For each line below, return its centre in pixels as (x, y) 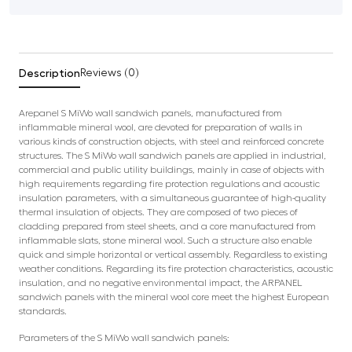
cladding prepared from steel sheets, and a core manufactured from (167, 226)
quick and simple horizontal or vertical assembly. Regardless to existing (173, 254)
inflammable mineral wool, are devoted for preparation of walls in (161, 127)
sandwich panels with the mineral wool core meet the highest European (174, 297)
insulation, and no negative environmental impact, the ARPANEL (161, 282)
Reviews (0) (110, 73)
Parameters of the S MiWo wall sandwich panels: (124, 337)
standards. (43, 311)
